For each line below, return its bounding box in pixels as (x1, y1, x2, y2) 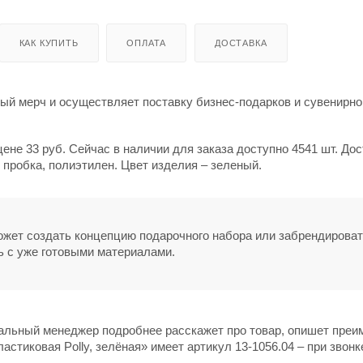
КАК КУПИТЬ (19, 37, 79, 48)
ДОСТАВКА (215, 37, 267, 48)
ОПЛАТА (126, 37, 167, 48)
